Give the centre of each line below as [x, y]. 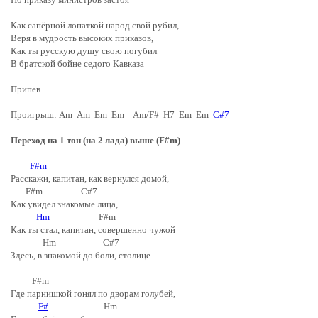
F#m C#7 [56, 191]
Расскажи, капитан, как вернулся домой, [90, 179]
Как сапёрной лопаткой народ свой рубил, [95, 25]
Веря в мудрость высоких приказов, [82, 38]
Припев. [27, 89]
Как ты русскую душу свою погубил [84, 51]
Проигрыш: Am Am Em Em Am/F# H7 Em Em [112, 115]
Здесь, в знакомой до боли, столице [81, 255]
